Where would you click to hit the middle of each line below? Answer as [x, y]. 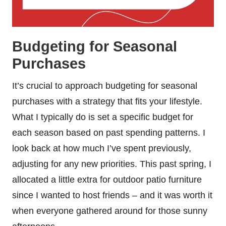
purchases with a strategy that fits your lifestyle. [107, 101]
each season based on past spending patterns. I [109, 132]
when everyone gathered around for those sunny [110, 211]
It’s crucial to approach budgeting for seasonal [105, 86]
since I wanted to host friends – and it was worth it [112, 195]
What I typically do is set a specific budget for [103, 117]
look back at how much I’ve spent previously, [102, 148]
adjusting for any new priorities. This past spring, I [112, 164]
